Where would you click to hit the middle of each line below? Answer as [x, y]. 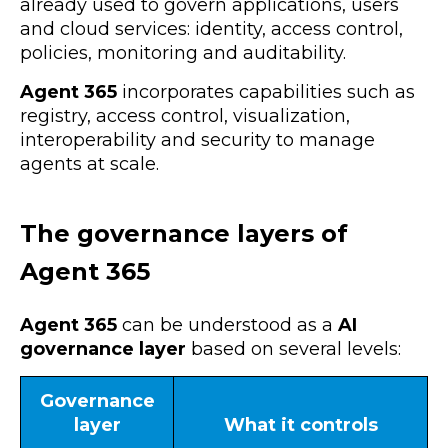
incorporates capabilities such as [266, 92]
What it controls [300, 425]
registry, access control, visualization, [185, 116]
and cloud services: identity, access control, [211, 29]
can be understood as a [227, 325]
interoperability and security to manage [197, 140]
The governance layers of [184, 233]
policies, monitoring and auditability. [183, 53]
